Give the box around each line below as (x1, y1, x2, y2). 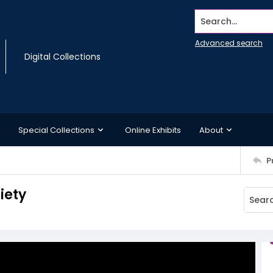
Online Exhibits (125, 124, 181, 136)
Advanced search (195, 38, 263, 48)
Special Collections (18, 124, 94, 136)
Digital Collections (24, 51, 101, 63)
